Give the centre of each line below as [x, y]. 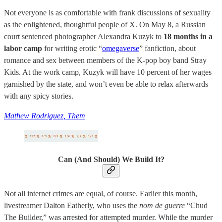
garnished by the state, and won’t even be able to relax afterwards [106, 84]
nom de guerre [163, 205]
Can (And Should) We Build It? [111, 159]
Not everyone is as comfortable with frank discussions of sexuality [107, 13]
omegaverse [121, 49]
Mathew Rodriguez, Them [45, 116]
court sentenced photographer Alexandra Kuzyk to [84, 37]
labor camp [24, 49]
